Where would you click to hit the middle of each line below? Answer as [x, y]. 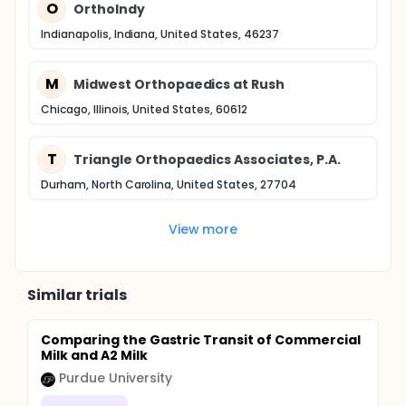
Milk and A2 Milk [94, 355]
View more [203, 229]
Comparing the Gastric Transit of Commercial [201, 340]
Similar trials [77, 295]
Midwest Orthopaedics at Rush [179, 84]
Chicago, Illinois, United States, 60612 [144, 109]
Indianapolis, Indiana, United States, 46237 [160, 34]
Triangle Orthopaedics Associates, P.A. [207, 159]
